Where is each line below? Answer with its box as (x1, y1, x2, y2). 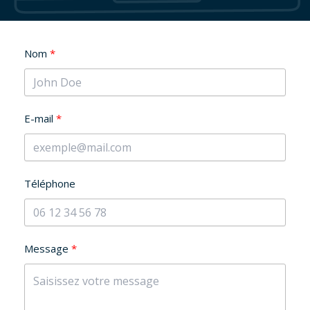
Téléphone (24, 176, 75, 190)
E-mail (24, 111, 53, 125)
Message (24, 241, 69, 255)
